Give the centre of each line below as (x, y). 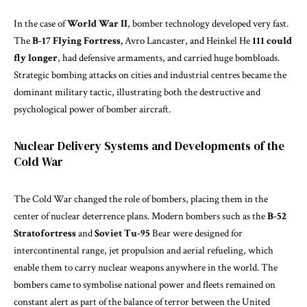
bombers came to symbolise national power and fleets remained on (145, 284)
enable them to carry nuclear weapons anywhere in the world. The (146, 267)
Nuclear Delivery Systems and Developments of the (149, 146)
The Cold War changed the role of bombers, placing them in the (141, 199)
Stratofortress (45, 233)
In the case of (40, 23)
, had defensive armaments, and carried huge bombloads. (169, 58)
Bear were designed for (196, 233)
